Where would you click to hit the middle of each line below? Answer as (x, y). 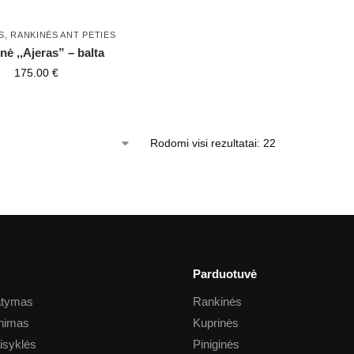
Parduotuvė (225, 274)
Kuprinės (216, 322)
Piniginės (216, 344)
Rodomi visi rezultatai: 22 (213, 143)
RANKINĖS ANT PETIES (63, 35)
